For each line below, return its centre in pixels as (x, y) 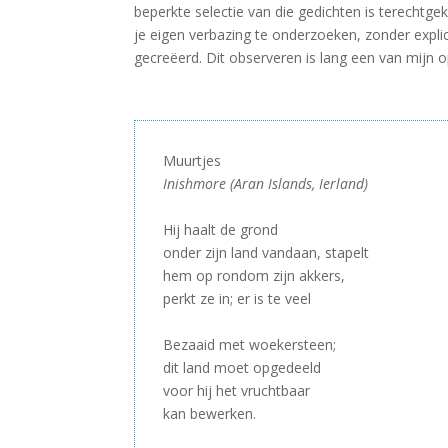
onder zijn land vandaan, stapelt (266, 253)
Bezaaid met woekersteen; (250, 345)
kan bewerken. (210, 414)
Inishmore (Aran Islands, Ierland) (266, 184)
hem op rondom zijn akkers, (254, 276)
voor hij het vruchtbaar (237, 391)
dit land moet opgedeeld (242, 368)
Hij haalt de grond (221, 230)
